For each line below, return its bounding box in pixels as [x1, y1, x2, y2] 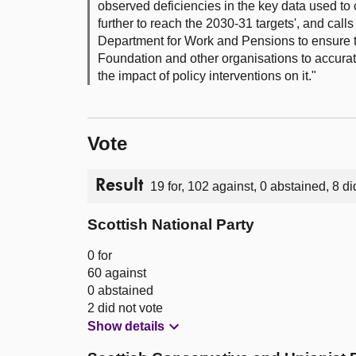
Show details [87, 319, 164, 334]
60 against [87, 266, 146, 281]
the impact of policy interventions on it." [98, 69, 316, 83]
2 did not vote [87, 301, 163, 315]
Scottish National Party [87, 216, 254, 234]
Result [95, 177, 143, 195]
